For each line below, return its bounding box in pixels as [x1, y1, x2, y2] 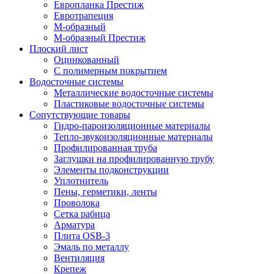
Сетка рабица [54, 208, 110, 219]
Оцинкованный [54, 54, 119, 65]
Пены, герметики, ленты [54, 186, 157, 197]
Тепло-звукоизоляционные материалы [54, 131, 213, 142]
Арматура [54, 219, 95, 230]
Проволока [54, 197, 100, 208]
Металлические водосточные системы [54, 87, 213, 98]
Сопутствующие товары [29, 109, 130, 120]
